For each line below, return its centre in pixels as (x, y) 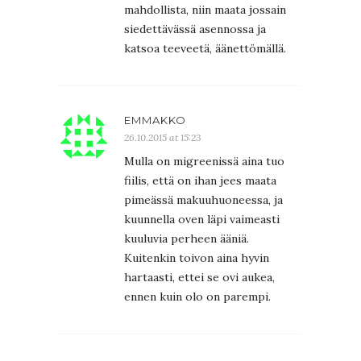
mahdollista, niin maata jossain (205, 9)
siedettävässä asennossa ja (195, 29)
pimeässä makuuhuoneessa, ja (203, 199)
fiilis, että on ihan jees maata (200, 180)
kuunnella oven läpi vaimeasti (202, 219)
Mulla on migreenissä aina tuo (204, 161)
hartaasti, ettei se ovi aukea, (199, 277)
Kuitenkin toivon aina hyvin (197, 257)
